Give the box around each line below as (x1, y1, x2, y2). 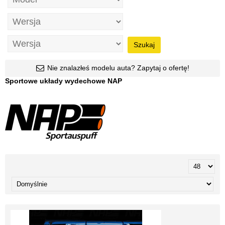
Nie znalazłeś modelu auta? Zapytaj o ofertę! (47, 64, 189, 72)
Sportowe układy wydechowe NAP (5, 77, 122, 85)
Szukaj (134, 41, 155, 49)
